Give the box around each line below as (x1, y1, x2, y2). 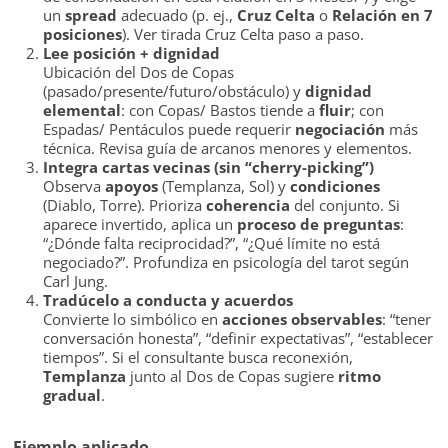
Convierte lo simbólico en (43, 309, 223, 330)
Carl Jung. (43, 271, 109, 292)
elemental (43, 100, 122, 121)
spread (65, 5, 118, 26)
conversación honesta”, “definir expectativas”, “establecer (43, 328, 434, 349)
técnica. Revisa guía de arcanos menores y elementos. (43, 138, 413, 159)
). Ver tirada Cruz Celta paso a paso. (122, 24, 365, 45)
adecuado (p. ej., (117, 5, 238, 26)
